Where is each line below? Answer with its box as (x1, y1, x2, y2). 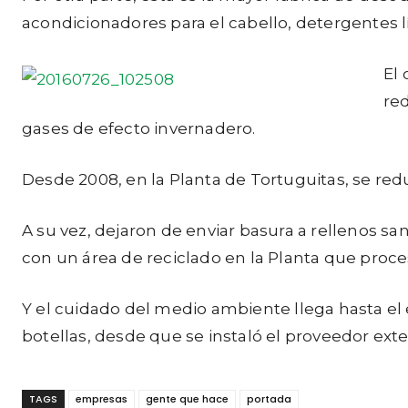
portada (247, 392, 291, 406)
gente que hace (146, 392, 229, 406)
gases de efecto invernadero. (22, 119, 256, 138)
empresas (76, 392, 127, 406)
